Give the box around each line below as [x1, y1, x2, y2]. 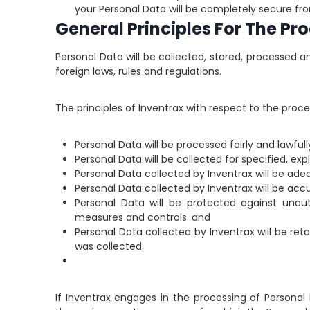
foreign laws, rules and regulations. [55, 64, 221, 78]
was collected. [75, 239, 144, 253]
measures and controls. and [75, 210, 210, 224]
